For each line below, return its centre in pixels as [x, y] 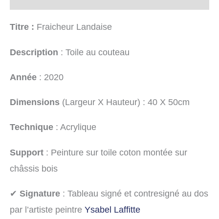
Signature [40, 193]
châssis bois [34, 168]
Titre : [23, 27]
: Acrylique [75, 127]
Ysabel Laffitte [112, 209]
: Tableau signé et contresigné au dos [134, 193]
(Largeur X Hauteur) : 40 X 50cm [125, 102]
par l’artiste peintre [47, 209]
